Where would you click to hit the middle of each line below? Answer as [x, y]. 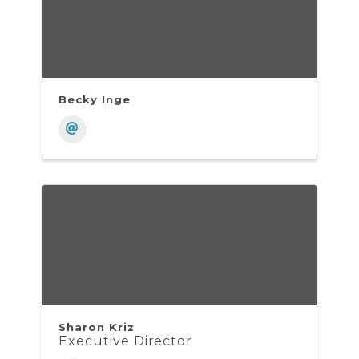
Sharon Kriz [97, 327]
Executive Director [126, 341]
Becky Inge [95, 100]
